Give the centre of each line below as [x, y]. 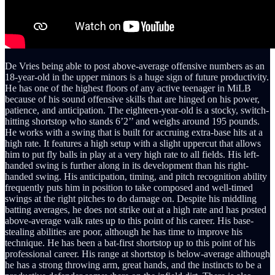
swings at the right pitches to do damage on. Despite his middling [131, 199]
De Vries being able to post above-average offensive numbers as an [135, 66]
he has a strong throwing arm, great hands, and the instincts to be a [133, 265]
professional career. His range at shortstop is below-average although [137, 254]
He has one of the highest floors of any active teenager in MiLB [128, 88]
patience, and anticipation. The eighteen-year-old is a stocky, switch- [137, 110]
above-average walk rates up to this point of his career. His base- [129, 221]
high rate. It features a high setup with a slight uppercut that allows [133, 143]
